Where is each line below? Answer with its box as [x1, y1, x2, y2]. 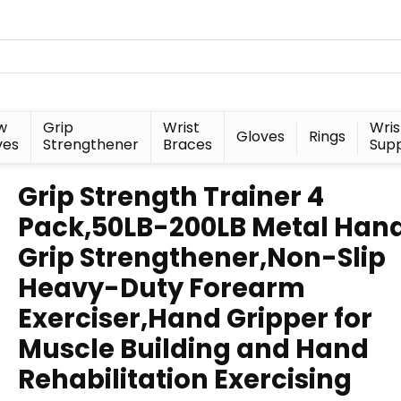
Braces [163, 134, 212, 155]
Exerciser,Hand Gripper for [18, 301, 372, 337]
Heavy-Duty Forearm [18, 270, 305, 306]
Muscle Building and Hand [18, 331, 369, 367]
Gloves [236, 125, 285, 147]
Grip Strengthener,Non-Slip [18, 240, 386, 276]
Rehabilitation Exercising [18, 362, 352, 397]
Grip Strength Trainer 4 [18, 179, 324, 215]
